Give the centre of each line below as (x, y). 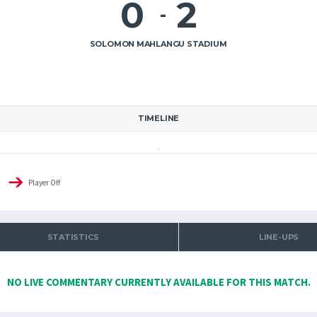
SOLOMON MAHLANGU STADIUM (158, 44)
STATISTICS (73, 237)
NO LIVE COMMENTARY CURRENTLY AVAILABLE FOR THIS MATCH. (158, 282)
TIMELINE (158, 118)
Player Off (44, 183)
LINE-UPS (279, 237)
